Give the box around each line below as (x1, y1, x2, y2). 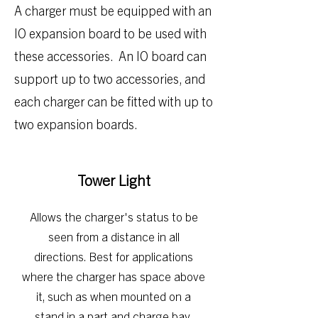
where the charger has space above (22, 268, 205, 283)
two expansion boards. (14, 116, 138, 132)
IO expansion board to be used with (14, 25, 207, 41)
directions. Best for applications (34, 248, 193, 263)
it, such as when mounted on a (36, 288, 191, 303)
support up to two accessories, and (14, 70, 205, 87)
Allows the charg (29, 209, 114, 224)
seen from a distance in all (48, 229, 180, 243)
